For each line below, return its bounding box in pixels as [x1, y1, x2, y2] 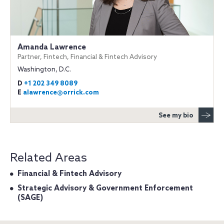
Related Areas [10, 150, 87, 165]
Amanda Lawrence [17, 42, 86, 52]
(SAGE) [17, 193, 43, 202]
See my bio [158, 111, 193, 119]
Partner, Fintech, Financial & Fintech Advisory [17, 53, 157, 61]
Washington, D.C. [17, 65, 71, 73]
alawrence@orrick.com [23, 88, 99, 96]
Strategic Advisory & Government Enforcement [17, 183, 193, 193]
